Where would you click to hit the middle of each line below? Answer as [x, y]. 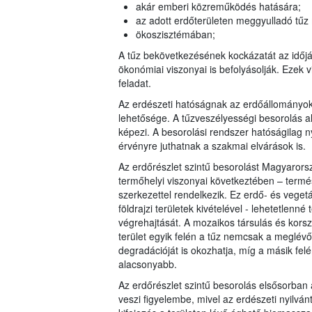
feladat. [134, 83]
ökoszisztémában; [175, 34]
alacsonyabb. [147, 264]
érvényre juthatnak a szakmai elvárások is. [212, 146]
